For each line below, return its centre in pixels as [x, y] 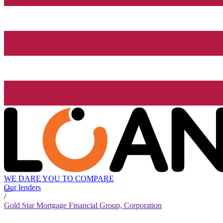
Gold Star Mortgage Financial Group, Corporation [83, 206]
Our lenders [22, 188]
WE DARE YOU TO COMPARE [59, 179]
